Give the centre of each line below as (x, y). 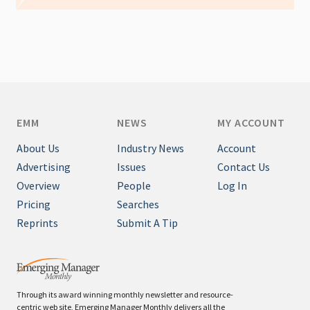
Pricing (34, 204)
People (134, 186)
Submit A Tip (147, 223)
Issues (131, 167)
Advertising (44, 167)
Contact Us (244, 167)
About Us (38, 148)
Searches (138, 204)
